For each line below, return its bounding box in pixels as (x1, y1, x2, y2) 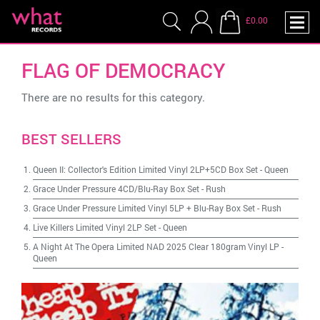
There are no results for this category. (21, 90, 205, 104)
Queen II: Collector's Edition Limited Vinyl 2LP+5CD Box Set (33, 164, 258, 175)
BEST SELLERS (21, 129, 121, 148)
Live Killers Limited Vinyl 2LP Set (33, 221, 156, 233)
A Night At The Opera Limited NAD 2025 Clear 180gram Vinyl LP (33, 241, 279, 252)
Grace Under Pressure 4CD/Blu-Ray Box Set (33, 183, 199, 194)
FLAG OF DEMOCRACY (21, 57, 225, 84)
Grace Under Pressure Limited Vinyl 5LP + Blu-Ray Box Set (33, 202, 255, 214)
